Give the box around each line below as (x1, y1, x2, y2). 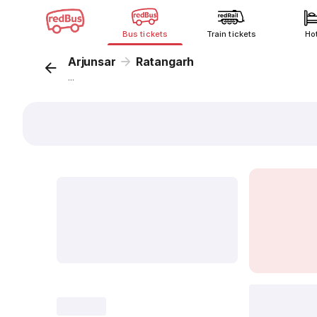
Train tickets (207, 29, 256, 39)
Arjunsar (68, 54, 116, 69)
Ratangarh (135, 54, 195, 69)
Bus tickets (122, 29, 168, 39)
